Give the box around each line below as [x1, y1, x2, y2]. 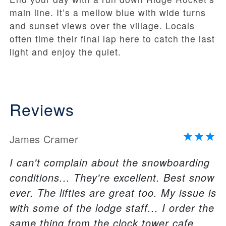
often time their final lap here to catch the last [10, 32, 215, 45]
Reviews [10, 97, 74, 121]
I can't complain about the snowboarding [10, 155, 210, 170]
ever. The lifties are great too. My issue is [10, 185, 216, 200]
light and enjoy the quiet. [10, 45, 121, 59]
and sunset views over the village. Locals [10, 19, 195, 32]
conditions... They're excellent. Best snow [10, 170, 214, 185]
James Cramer [10, 132, 78, 147]
